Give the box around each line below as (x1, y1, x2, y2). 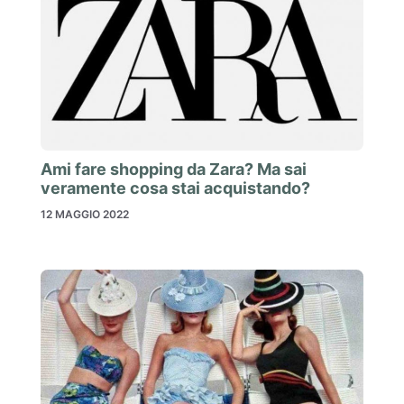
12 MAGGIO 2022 (41, 207, 129, 221)
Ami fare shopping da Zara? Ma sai (41, 159, 307, 179)
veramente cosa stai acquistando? (41, 178, 310, 197)
